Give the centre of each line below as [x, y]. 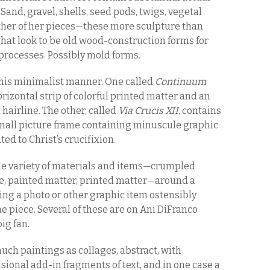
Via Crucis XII [148, 111]
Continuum [181, 82]
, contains [200, 111]
